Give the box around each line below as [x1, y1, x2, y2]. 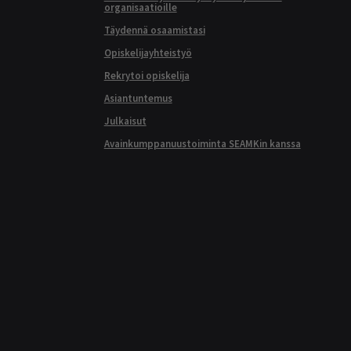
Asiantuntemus [103, 92, 172, 106]
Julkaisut [103, 114, 147, 128]
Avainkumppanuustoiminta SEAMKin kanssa [103, 137, 301, 151]
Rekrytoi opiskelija [103, 69, 190, 83]
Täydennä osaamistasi [103, 24, 205, 38]
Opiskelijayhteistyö [103, 46, 192, 60]
